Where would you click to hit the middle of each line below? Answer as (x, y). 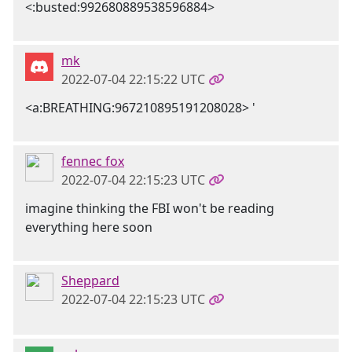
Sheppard (90, 280)
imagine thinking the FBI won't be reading (150, 208)
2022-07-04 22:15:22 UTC (133, 79)
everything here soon (89, 227)
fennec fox (93, 161)
